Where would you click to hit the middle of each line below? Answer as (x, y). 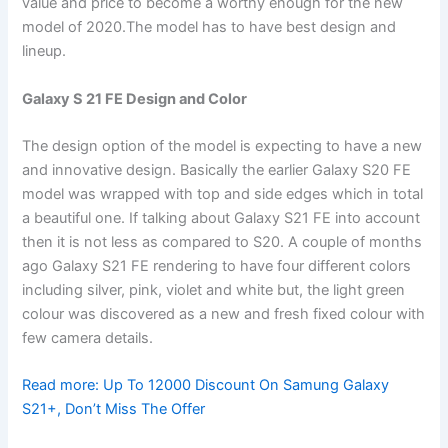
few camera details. (88, 338)
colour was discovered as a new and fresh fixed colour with (224, 314)
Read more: (63, 385)
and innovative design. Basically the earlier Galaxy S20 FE (217, 170)
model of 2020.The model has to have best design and (209, 27)
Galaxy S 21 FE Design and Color (135, 98)
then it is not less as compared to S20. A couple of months (222, 242)
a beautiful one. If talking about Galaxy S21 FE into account (221, 218)
